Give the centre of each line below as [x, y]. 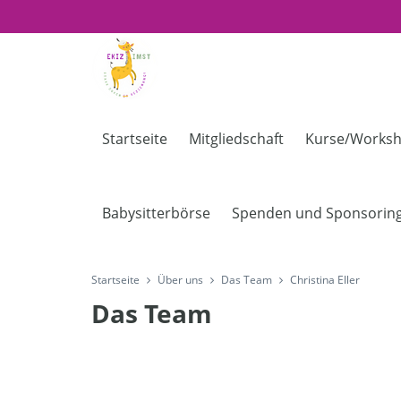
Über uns [180, 280]
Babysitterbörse [156, 213]
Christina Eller [325, 280]
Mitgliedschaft [236, 139]
